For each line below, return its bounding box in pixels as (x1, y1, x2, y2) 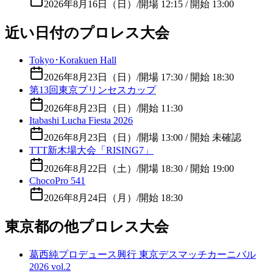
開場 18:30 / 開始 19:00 (139, 163, 234, 174)
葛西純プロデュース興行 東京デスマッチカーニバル (29, 249, 256, 260)
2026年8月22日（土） (44, 163, 136, 174)
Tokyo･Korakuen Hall (29, 54, 116, 65)
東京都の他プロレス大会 (5, 218, 169, 235)
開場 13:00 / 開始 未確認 (139, 132, 241, 143)
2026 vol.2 (29, 261, 71, 272)
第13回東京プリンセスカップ (29, 84, 156, 95)
